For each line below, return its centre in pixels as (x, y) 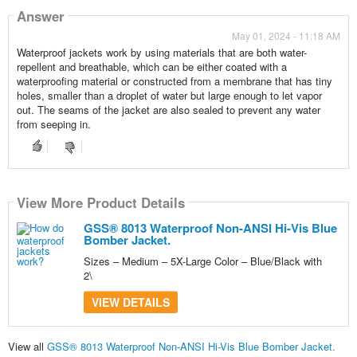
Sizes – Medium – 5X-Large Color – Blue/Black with (202, 261)
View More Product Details (100, 202)
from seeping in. (53, 124)
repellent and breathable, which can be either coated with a (151, 67)
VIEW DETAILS (130, 302)
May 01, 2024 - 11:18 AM (286, 36)
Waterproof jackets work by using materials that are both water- (161, 53)
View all (27, 346)
